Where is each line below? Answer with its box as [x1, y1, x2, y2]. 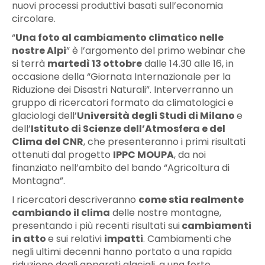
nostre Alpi [12, 43, 66, 57]
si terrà [12, 56, 47, 70]
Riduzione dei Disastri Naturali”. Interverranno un [12, 82, 233, 96]
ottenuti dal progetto [12, 147, 113, 161]
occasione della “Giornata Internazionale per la [12, 69, 231, 83]
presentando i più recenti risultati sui [12, 218, 180, 232]
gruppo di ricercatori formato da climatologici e [12, 95, 234, 109]
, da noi [174, 147, 206, 161]
